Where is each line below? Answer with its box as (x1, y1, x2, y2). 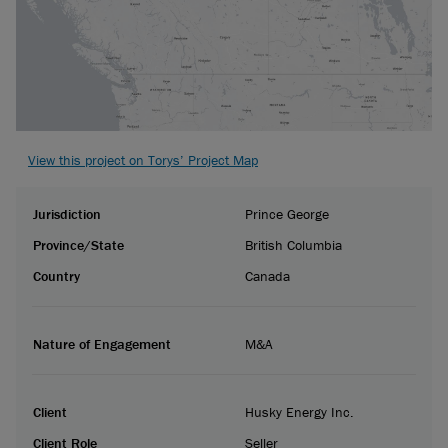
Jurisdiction (33, 204, 101, 223)
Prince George (245, 204, 329, 223)
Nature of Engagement (33, 334, 171, 353)
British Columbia (245, 235, 342, 254)
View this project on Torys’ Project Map (28, 150, 258, 169)
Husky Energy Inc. (245, 402, 354, 421)
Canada (245, 266, 290, 285)
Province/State (33, 235, 124, 254)
